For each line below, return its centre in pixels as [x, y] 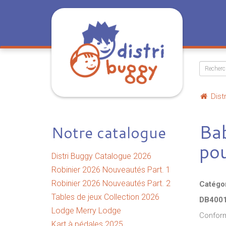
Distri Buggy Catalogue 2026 [101, 156]
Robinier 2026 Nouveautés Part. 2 [111, 183]
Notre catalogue [109, 132]
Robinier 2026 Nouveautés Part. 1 [111, 170]
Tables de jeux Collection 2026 [105, 197]
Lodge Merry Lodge [86, 211]
